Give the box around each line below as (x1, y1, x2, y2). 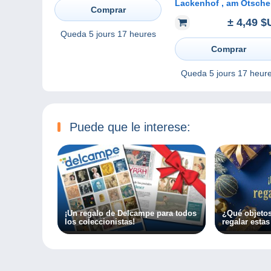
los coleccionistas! (65, 217, 135, 227)
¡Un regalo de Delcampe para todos (65, 209, 197, 218)
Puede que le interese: (70, 120, 191, 134)
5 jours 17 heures (88, 28, 156, 39)
